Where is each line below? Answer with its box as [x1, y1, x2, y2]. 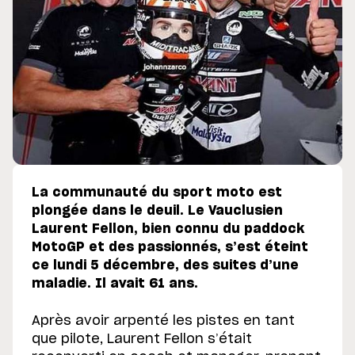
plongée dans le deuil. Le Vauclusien [32, 204, 283, 218]
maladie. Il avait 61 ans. [32, 277, 198, 291]
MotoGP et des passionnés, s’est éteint [32, 241, 308, 254]
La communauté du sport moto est [32, 186, 282, 200]
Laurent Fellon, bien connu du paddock [32, 223, 304, 236]
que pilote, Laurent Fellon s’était [32, 333, 252, 346]
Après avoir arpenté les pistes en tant [32, 315, 295, 328]
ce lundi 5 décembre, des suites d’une [32, 259, 299, 273]
